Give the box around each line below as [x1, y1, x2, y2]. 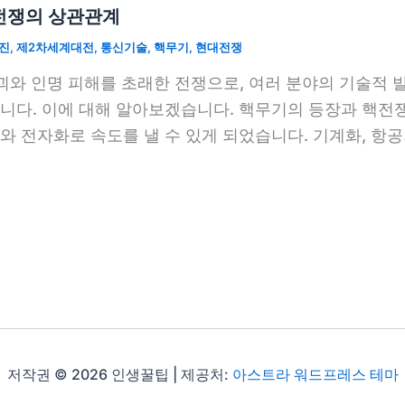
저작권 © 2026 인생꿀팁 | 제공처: [6, 364, 232, 383]
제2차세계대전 [16, 40, 94, 54]
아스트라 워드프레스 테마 [231, 364, 399, 383]
